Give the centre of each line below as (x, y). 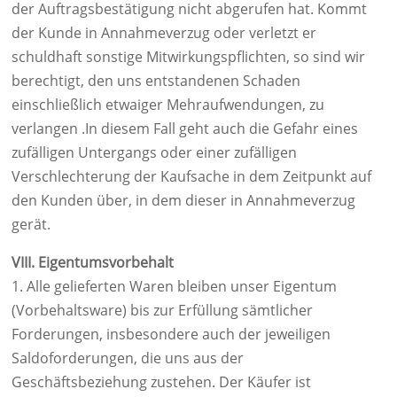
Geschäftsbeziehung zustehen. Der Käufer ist (161, 382)
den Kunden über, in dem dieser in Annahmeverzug (183, 200)
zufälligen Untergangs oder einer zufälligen (154, 152)
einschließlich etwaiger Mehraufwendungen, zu (168, 105)
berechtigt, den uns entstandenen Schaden (156, 81)
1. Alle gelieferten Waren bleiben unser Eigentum (174, 286)
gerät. (31, 224)
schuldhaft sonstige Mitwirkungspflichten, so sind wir (188, 57)
